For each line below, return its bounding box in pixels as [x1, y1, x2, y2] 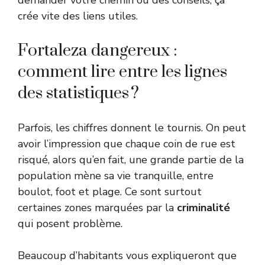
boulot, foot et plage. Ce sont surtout [18, 185, 202, 199]
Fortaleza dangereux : [18, 40, 177, 62]
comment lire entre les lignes [18, 62, 227, 83]
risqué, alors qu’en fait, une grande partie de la [18, 153, 244, 167]
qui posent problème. [18, 216, 122, 231]
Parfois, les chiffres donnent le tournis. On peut [18, 121, 246, 135]
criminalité [177, 201, 230, 215]
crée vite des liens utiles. [18, 9, 138, 24]
